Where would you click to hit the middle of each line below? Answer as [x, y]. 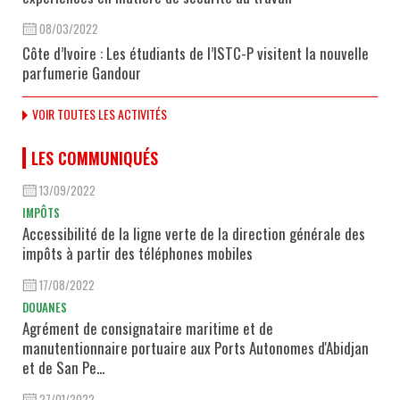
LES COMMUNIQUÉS [95, 158]
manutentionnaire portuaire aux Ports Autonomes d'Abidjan [196, 347]
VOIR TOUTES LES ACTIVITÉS [100, 113]
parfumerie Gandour [82, 72]
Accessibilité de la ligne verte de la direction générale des [194, 233]
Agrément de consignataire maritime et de [148, 328]
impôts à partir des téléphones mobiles [137, 253]
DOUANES [45, 307]
